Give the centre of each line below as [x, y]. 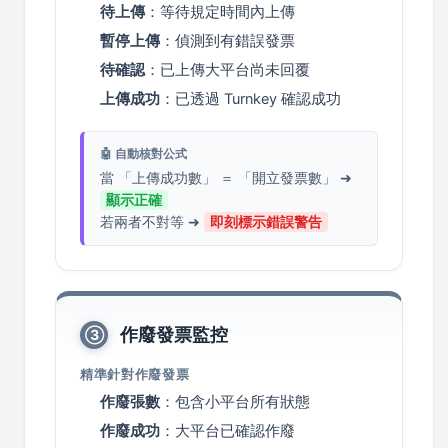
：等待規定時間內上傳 [220, 12]
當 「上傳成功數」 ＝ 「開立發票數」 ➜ [226, 178]
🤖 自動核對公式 [143, 154]
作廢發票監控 [174, 335]
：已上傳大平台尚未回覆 [227, 70]
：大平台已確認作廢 [227, 431]
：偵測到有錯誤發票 [227, 41]
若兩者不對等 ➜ [152, 222]
